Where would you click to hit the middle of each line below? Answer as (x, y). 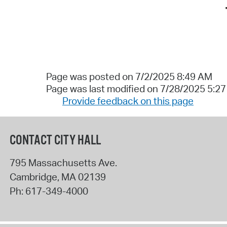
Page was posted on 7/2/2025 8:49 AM (129, 77)
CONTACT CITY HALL (55, 140)
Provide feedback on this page (128, 101)
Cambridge (33, 177)
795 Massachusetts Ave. (63, 162)
